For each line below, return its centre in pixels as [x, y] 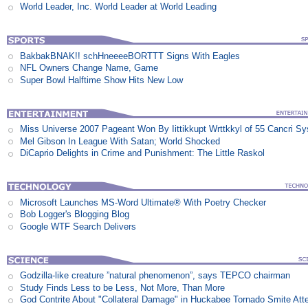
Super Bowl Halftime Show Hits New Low [102, 80]
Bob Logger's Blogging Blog [75, 214]
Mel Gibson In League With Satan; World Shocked [120, 141]
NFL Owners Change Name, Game [89, 68]
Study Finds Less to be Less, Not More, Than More [123, 287]
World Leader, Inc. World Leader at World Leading [119, 7]
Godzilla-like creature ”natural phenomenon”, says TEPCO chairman [155, 276]
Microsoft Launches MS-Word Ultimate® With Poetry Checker [143, 202]
